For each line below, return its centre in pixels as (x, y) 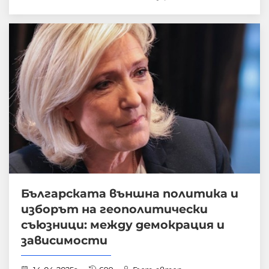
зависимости (64, 240)
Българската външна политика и (130, 193)
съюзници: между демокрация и (123, 224)
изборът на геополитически (114, 209)
